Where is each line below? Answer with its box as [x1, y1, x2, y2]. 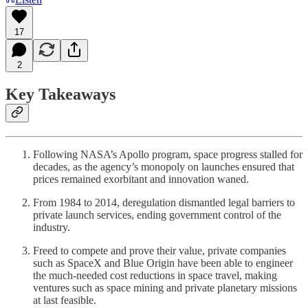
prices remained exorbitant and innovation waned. [33, 173, 249, 186]
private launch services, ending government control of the [33, 209, 281, 221]
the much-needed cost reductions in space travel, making [33, 269, 277, 282]
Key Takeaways [5, 85, 115, 104]
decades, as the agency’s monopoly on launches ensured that [33, 161, 294, 173]
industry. [33, 221, 70, 234]
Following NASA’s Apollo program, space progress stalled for [33, 148, 302, 161]
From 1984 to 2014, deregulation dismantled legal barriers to [33, 197, 295, 209]
